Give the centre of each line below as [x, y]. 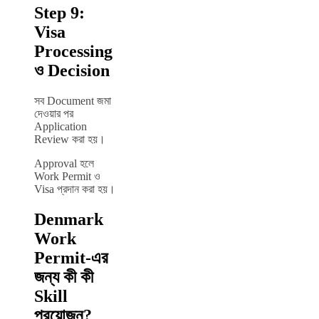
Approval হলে [64, 163]
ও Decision [72, 70]
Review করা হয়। [70, 139]
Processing [73, 51]
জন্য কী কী [64, 277]
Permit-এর [71, 257]
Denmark [69, 219]
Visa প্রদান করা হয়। [75, 189]
